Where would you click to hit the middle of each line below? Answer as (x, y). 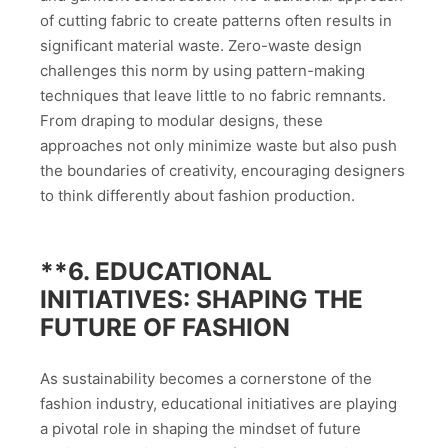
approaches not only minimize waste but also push (218, 145)
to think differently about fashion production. (197, 195)
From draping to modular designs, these (181, 120)
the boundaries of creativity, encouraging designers (222, 170)
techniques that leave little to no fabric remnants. (213, 95)
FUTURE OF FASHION (165, 326)
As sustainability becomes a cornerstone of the (206, 378)
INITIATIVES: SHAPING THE (201, 298)
